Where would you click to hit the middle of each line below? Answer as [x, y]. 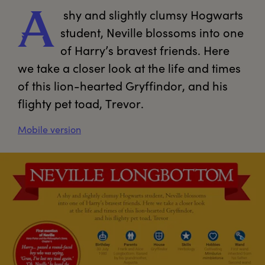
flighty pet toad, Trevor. [81, 103]
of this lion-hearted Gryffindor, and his [123, 85]
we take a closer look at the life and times [129, 68]
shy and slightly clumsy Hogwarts [152, 14]
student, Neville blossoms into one [152, 32]
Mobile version [49, 129]
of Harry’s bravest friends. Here [145, 50]
